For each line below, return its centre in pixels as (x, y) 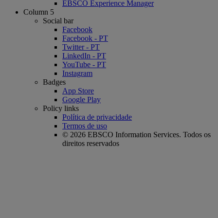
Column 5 (39, 12)
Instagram (77, 73)
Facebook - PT (85, 38)
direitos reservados (91, 143)
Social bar (58, 20)
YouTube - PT (84, 64)
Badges (54, 82)
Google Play (82, 99)
